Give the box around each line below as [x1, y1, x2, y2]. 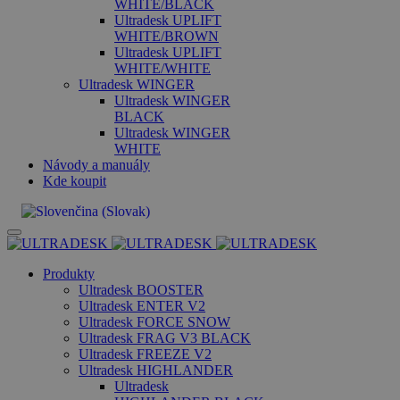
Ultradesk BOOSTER [79, 282, 204, 297]
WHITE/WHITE [114, 61, 211, 76]
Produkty [43, 266, 95, 281]
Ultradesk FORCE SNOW [79, 314, 230, 329]
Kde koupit [43, 173, 106, 188]
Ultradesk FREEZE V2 [79, 346, 212, 362]
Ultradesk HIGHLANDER [79, 362, 233, 378]
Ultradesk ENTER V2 [79, 298, 205, 313]
